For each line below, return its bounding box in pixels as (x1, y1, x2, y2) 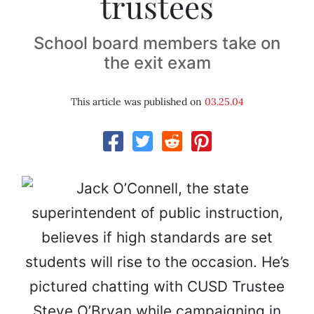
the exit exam (103, 53, 211, 74)
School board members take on (34, 33, 280, 54)
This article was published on (70, 95, 205, 109)
